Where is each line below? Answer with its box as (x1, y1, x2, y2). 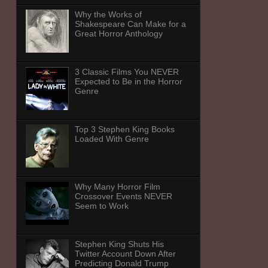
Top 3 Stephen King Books (75, 124, 175, 135)
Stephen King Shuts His (75, 239, 165, 249)
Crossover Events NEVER (75, 191, 173, 202)
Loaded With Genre (75, 134, 150, 144)
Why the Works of (75, 10, 142, 20)
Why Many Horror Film (75, 182, 161, 192)
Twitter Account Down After (75, 249, 176, 259)
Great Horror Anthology (75, 29, 163, 39)
